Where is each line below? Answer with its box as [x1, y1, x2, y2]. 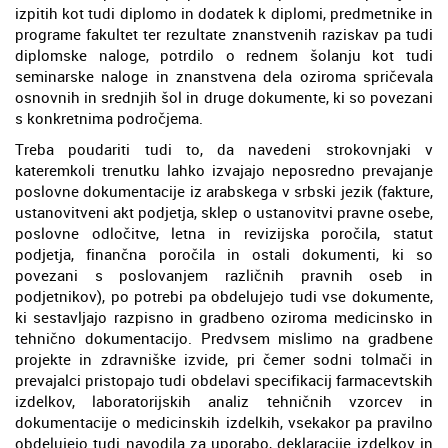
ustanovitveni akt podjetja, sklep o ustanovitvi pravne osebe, [15, 201, 433, 222]
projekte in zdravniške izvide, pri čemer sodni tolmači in [15, 348, 433, 369]
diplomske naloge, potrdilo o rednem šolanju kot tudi [15, 44, 433, 65]
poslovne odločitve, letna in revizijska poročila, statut [15, 222, 433, 243]
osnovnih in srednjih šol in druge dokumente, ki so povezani [15, 86, 433, 107]
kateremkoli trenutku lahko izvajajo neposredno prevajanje [15, 159, 433, 180]
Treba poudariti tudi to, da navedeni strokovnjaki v [15, 138, 433, 159]
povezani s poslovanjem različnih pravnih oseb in [15, 264, 433, 285]
